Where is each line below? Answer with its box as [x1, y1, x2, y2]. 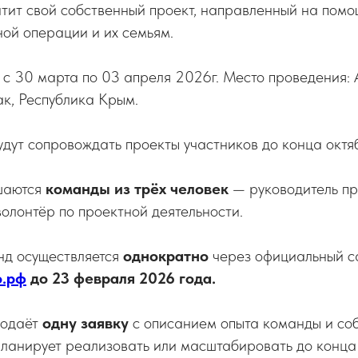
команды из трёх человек [46, 179, 229, 198]
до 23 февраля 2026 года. [30, 268, 216, 288]
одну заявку [42, 313, 129, 332]
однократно [123, 246, 209, 265]
